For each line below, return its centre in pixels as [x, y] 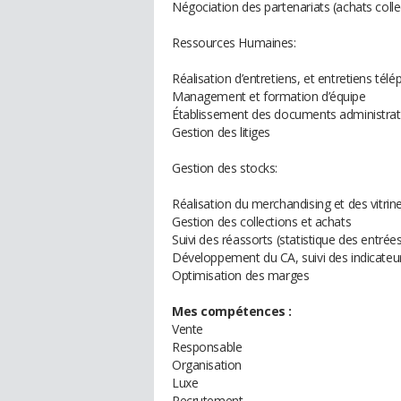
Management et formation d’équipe [269, 96]
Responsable [207, 347]
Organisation [207, 365]
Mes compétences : [232, 311]
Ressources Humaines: [234, 43]
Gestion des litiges [222, 132]
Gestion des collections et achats [262, 222]
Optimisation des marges [241, 275]
